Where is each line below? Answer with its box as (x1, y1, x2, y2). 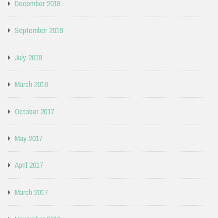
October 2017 (15, 106, 54, 117)
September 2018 (15, 25, 63, 36)
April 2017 (15, 160, 43, 171)
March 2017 (15, 186, 48, 198)
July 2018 (15, 52, 42, 63)
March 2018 (15, 79, 48, 90)
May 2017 (15, 132, 42, 144)
